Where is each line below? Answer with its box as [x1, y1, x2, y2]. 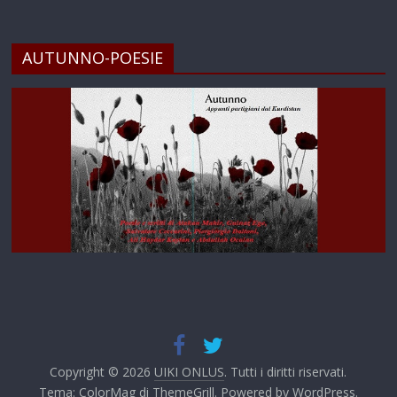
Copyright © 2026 [50, 363, 155, 381]
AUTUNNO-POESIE [22, 47, 164, 69]
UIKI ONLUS [154, 363, 225, 381]
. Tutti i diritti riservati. [224, 363, 347, 381]
